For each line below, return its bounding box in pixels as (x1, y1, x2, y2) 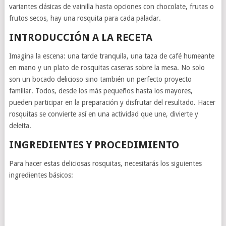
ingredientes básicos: (9, 171, 73, 179)
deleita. (9, 122, 31, 130)
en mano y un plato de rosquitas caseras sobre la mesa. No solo (9, 64, 205, 72)
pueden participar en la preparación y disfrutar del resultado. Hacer (9, 98, 215, 106)
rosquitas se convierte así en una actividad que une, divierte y (9, 110, 198, 118)
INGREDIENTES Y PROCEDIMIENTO (9, 139, 179, 151)
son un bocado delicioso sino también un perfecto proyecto (9, 75, 192, 83)
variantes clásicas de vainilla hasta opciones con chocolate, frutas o (9, 3, 214, 11)
